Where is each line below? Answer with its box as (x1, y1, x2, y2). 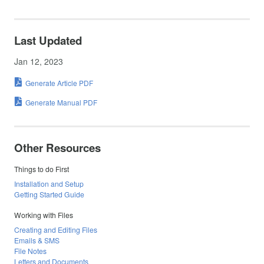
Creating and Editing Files (14, 224, 97, 235)
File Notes (14, 245, 47, 256)
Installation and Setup (14, 179, 84, 189)
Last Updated (14, 32, 82, 49)
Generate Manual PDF (25, 97, 97, 107)
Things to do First (14, 164, 69, 174)
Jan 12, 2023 (14, 55, 63, 68)
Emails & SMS (14, 235, 60, 245)
